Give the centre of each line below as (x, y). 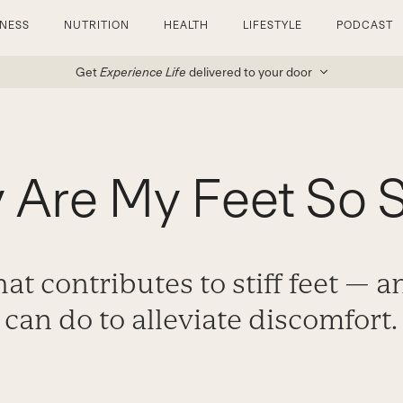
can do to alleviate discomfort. (201, 319)
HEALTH (186, 25)
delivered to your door (250, 72)
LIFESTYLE (273, 25)
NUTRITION (96, 25)
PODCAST (365, 25)
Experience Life (143, 72)
